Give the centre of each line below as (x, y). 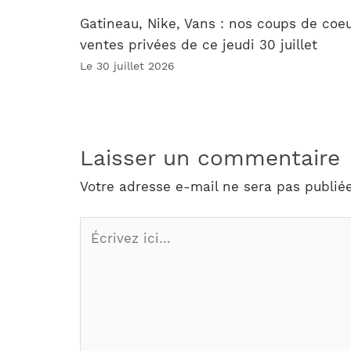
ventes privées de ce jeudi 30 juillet (199, 45)
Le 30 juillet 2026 (127, 66)
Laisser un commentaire (210, 157)
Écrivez (103, 227)
